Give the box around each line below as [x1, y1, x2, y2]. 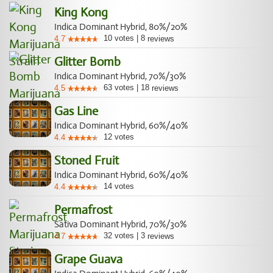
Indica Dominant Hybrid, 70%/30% [54, 71, 186, 82]
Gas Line [54, 104, 98, 119]
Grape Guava [54, 252, 122, 267]
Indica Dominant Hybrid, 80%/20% [54, 21, 187, 32]
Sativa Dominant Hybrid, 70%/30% [54, 219, 186, 230]
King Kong [54, 5, 108, 20]
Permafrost [54, 202, 112, 218]
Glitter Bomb [54, 54, 121, 69]
